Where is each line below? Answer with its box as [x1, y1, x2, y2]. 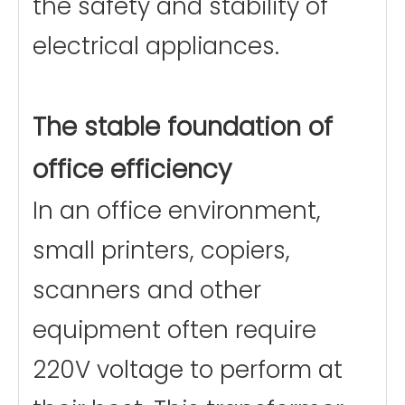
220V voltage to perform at [33, 353, 343, 387]
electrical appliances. [33, 30, 279, 63]
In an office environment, [33, 194, 321, 228]
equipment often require [33, 314, 316, 347]
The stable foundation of [33, 109, 333, 146]
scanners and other [33, 274, 261, 307]
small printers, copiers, [33, 234, 290, 268]
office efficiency [33, 152, 231, 188]
